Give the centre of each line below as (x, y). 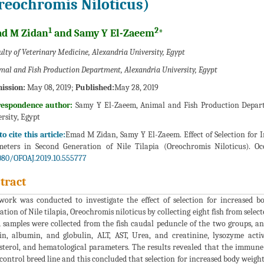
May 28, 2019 (136, 88)
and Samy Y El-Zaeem (103, 34)
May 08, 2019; (50, 88)
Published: (95, 88)
